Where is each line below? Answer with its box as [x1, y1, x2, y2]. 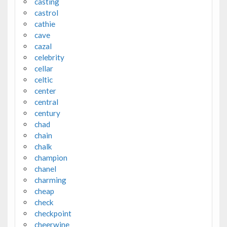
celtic [34, 74, 53, 84]
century [34, 108, 60, 118]
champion [34, 153, 67, 162]
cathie [34, 19, 55, 28]
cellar [34, 63, 53, 73]
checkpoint [34, 208, 71, 218]
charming [34, 175, 66, 184]
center [34, 86, 56, 95]
